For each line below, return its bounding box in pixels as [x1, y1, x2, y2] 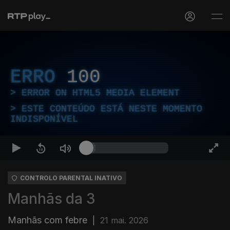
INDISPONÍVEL [10, 114, 78, 124]
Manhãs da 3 [8, 190, 95, 207]
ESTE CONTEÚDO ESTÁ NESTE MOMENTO [22, 104, 202, 114]
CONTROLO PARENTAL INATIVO [20, 174, 122, 182]
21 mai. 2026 [100, 215, 148, 225]
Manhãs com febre [8, 215, 87, 225]
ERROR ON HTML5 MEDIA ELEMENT [22, 88, 180, 98]
